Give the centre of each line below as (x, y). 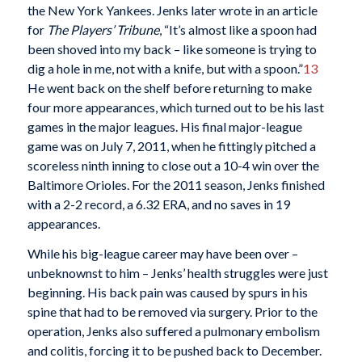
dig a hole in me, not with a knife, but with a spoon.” (165, 68)
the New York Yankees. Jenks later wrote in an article (172, 10)
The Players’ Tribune (103, 29)
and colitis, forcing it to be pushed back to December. (174, 351)
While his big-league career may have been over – (162, 254)
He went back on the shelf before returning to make (169, 87)
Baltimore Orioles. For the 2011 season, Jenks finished (176, 184)
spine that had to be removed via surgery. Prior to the (172, 312)
